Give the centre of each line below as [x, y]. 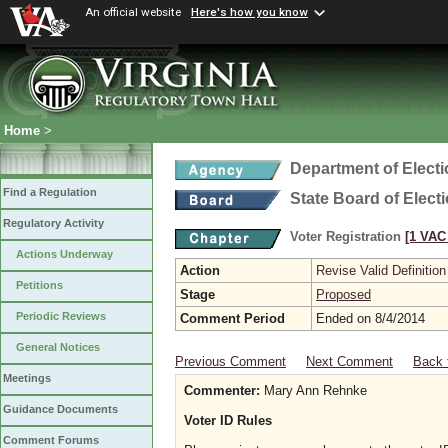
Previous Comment [230, 361]
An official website [133, 12]
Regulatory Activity [53, 223]
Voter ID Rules [228, 420]
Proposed [343, 294]
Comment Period [232, 318]
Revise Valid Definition [381, 270]
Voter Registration [347, 236]
